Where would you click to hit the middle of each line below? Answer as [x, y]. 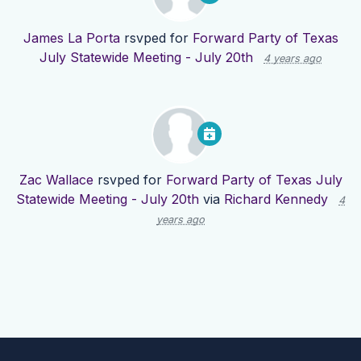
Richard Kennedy [276, 199]
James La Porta [71, 38]
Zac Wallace [56, 180]
